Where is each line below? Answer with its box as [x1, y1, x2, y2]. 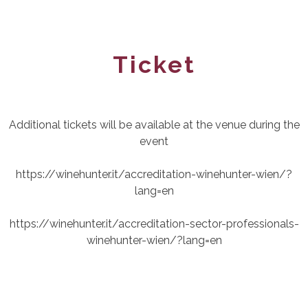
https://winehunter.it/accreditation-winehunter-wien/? [16, 168, 292, 181]
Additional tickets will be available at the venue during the [8, 118, 300, 132]
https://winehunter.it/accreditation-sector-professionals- [9, 217, 299, 231]
